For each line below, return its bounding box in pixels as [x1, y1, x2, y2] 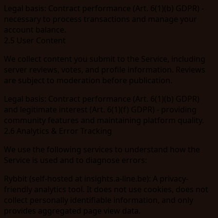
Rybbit [4, 173, 27, 184]
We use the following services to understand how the [4, 144, 200, 155]
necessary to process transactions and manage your [4, 13, 197, 24]
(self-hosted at [27, 173, 84, 184]
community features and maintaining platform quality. [4, 114, 204, 126]
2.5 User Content [4, 35, 66, 46]
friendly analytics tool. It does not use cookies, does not [4, 183, 208, 195]
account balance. [4, 24, 66, 35]
